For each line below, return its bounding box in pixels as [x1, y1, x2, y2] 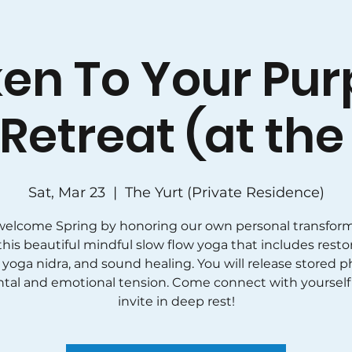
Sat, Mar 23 [27, 184, 105, 201]
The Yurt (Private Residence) [124, 184, 324, 201]
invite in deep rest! [117, 294, 235, 309]
